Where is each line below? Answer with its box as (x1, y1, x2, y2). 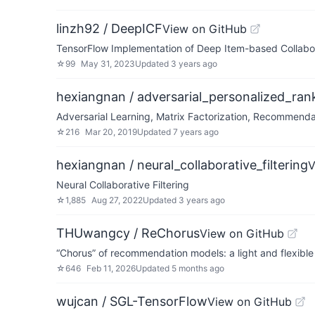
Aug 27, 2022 (91, 195, 143, 205)
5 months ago (172, 263, 224, 274)
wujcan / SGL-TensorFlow (56, 294, 207, 309)
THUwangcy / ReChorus (56, 226, 200, 240)
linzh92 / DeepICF (56, 21, 162, 36)
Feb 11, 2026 (86, 263, 136, 274)
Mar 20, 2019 (85, 127, 137, 137)
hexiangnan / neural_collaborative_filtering (56, 157, 308, 172)
